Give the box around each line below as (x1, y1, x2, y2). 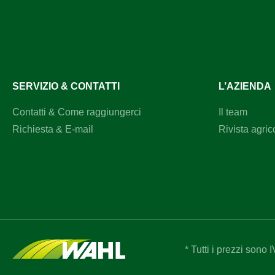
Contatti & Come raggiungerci (12, 106, 141, 117)
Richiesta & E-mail (12, 123, 93, 134)
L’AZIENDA (219, 80, 271, 91)
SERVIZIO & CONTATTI (12, 80, 120, 91)
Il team (219, 106, 247, 117)
